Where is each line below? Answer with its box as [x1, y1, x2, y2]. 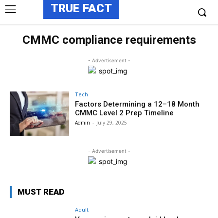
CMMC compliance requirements [22, 33, 196, 47]
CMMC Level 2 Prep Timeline [75, 109, 174, 117]
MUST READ [18, 186, 64, 197]
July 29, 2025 [96, 119, 127, 126]
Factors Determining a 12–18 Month [75, 100, 200, 109]
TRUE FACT [51, 1, 112, 15]
